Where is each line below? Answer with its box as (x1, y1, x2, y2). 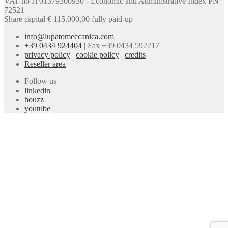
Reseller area (24, 60, 66, 69)
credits (125, 50, 146, 60)
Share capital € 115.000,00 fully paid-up (4, 15, 133, 24)
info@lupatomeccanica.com (24, 32, 114, 41)
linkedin (24, 86, 50, 95)
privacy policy (24, 50, 70, 60)
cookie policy (76, 50, 119, 60)
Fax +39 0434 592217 (88, 41, 159, 50)
